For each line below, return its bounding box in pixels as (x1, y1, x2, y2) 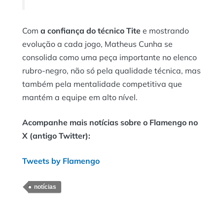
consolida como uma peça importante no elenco (22, 52, 197, 62)
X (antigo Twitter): (22, 130, 90, 141)
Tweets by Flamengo (22, 155, 100, 166)
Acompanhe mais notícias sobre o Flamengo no (22, 117, 198, 127)
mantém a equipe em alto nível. (22, 92, 138, 102)
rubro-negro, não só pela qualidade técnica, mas (22, 65, 201, 75)
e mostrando (143, 25, 189, 36)
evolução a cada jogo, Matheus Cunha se (22, 38, 173, 49)
